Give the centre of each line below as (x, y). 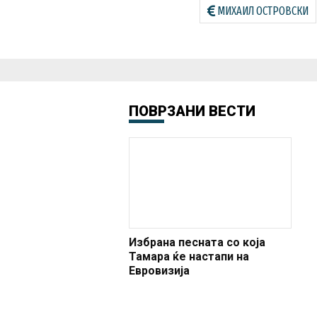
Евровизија (159, 271)
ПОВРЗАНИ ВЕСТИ (192, 111)
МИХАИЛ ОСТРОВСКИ (263, 11)
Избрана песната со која (197, 243)
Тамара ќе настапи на (189, 257)
